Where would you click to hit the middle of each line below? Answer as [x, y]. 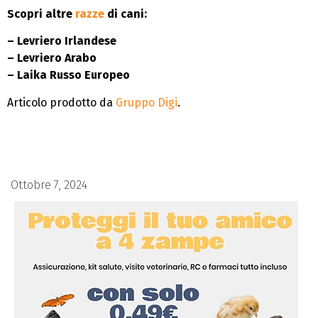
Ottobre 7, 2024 [49, 185]
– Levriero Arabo [52, 58]
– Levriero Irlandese [62, 41]
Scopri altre [41, 13]
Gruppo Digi [147, 102]
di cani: [126, 13]
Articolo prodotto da [61, 102]
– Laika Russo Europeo [68, 75]
